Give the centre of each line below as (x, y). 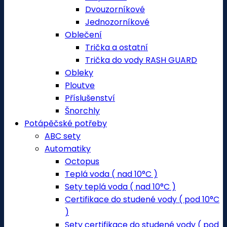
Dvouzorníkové (115, 9)
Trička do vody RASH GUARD (141, 60)
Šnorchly (82, 111)
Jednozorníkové (117, 22)
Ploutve (80, 85)
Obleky (79, 73)
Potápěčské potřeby (66, 123)
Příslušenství (90, 98)
